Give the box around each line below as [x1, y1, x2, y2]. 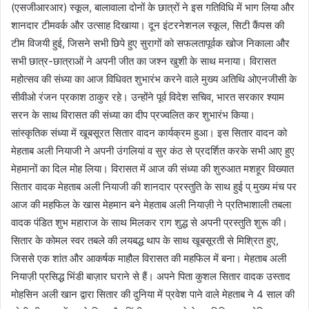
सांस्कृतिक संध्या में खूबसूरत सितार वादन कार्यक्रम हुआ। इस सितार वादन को [11, 126, 287, 139]
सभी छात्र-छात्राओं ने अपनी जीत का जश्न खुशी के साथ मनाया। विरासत [11, 54, 276, 68]
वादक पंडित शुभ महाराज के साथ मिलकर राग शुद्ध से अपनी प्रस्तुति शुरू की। [11, 215, 288, 229]
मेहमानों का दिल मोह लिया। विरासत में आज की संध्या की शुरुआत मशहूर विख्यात [11, 161, 294, 175]
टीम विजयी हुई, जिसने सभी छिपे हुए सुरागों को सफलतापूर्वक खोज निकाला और [11, 36, 290, 50]
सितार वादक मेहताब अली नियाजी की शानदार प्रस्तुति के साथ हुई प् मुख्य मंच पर [11, 179, 297, 193]
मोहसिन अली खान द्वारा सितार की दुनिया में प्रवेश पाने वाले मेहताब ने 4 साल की [11, 287, 295, 301]
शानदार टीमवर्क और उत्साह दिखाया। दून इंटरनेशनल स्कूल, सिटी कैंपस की [11, 18, 284, 32]
